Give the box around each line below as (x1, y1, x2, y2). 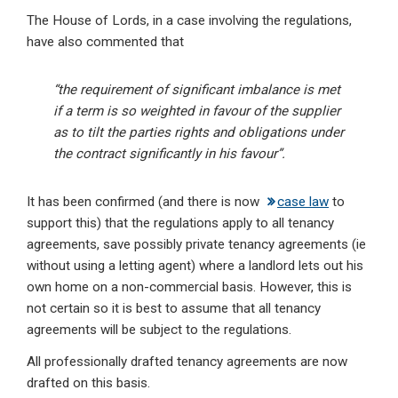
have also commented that (27, 34, 184, 51)
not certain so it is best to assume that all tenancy (27, 300, 321, 317)
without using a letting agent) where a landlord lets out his (27, 258, 363, 275)
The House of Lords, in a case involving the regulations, (27, 12, 352, 29)
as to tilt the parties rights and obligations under (53, 124, 344, 141)
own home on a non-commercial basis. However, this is (27, 279, 352, 296)
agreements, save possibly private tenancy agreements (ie (27, 236, 366, 253)
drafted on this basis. (27, 375, 150, 392)
